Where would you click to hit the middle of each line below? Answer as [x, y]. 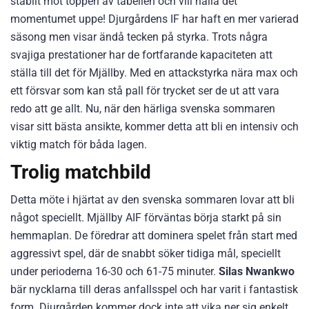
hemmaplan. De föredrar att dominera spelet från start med [154, 236]
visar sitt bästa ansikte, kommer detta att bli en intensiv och [154, 127]
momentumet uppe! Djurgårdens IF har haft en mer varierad [154, 19]
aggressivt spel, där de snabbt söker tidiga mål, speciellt [146, 253]
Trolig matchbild [81, 172]
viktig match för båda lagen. [79, 144]
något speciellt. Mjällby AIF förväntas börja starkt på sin [146, 218]
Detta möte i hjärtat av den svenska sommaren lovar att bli [152, 200]
